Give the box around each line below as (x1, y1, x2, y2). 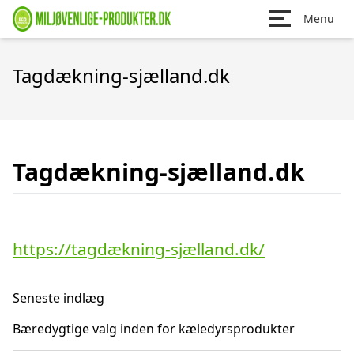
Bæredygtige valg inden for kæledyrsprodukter (13, 320, 295, 337)
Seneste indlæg (13, 289, 104, 307)
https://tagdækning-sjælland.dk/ (13, 238, 265, 260)
